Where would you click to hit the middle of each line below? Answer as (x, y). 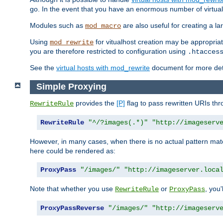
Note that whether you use (72, 188)
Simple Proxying (71, 87)
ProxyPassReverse (72, 208)
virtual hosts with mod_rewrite (103, 68)
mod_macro (103, 26)
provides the (95, 103)
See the (43, 68)
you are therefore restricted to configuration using (109, 52)
